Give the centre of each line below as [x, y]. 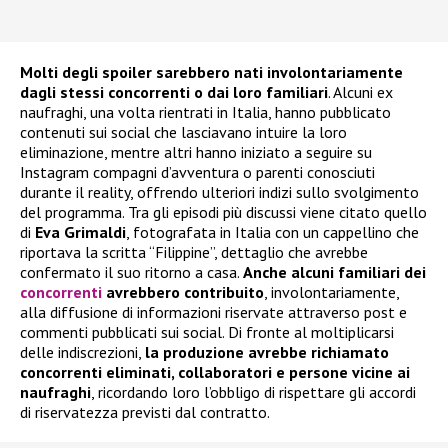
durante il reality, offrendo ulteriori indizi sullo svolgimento [219, 192]
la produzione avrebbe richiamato [267, 352]
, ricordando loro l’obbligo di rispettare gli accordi [253, 392]
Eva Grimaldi [80, 232]
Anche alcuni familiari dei [334, 272]
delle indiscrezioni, [82, 352]
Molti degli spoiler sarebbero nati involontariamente [211, 72]
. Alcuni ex [360, 92]
